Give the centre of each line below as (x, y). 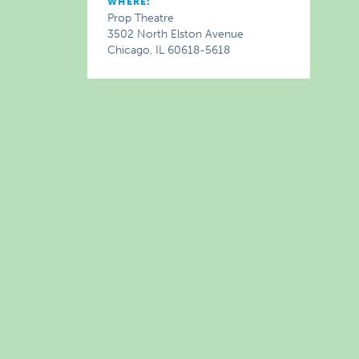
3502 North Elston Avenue (176, 34)
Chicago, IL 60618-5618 (169, 50)
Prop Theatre (141, 18)
